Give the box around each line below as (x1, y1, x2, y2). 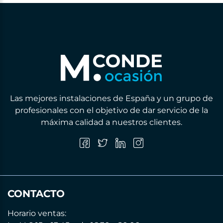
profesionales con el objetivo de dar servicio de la (15, 106, 208, 115)
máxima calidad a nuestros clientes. (41, 117, 182, 127)
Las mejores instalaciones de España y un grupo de (10, 94, 213, 104)
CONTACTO (7, 188, 65, 200)
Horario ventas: (7, 209, 66, 219)
